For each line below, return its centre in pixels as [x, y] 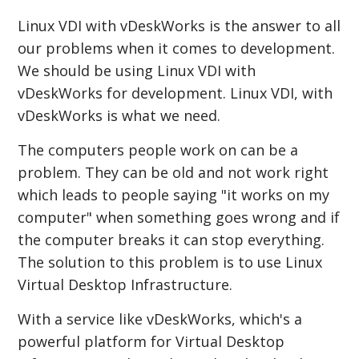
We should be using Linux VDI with [137, 70]
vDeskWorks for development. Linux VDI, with [175, 93]
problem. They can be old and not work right [173, 172]
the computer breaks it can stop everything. [171, 239]
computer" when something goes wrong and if [179, 217]
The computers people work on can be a [158, 149]
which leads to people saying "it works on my [174, 194]
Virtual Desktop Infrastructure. [127, 284]
